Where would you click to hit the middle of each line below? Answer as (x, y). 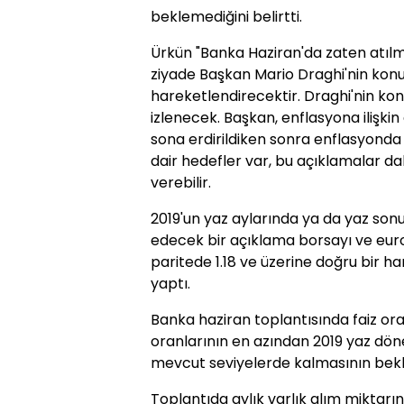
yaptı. (170, 284)
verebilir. (181, 183)
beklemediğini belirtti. (226, 17)
